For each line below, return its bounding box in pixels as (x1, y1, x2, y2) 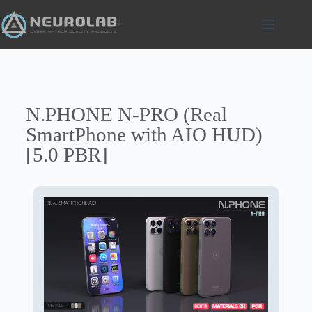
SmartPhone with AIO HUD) (25, 123, 263, 146)
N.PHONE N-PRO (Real (25, 103, 227, 125)
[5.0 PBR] (25, 143, 108, 166)
